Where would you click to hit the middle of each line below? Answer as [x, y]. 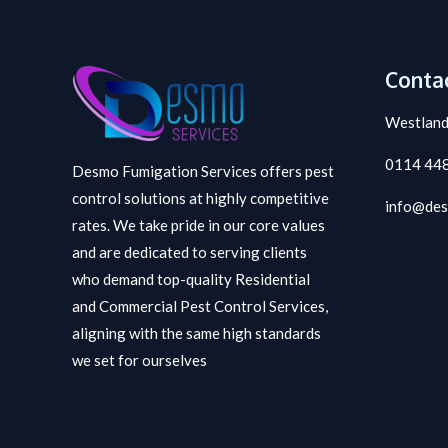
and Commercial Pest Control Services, [200, 305]
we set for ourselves [139, 359]
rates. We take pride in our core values [198, 224]
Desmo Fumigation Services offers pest [203, 170]
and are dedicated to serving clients [189, 251]
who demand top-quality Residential [191, 278]
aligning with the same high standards [196, 332]
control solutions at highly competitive [200, 197]
